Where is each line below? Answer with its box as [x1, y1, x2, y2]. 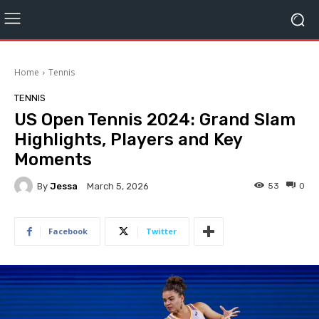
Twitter [146, 226, 177, 236]
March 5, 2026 [87, 181, 149, 192]
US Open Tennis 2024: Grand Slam [14, 110, 296, 130]
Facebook [48, 226, 88, 236]
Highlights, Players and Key [14, 130, 242, 150]
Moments [14, 150, 92, 169]
